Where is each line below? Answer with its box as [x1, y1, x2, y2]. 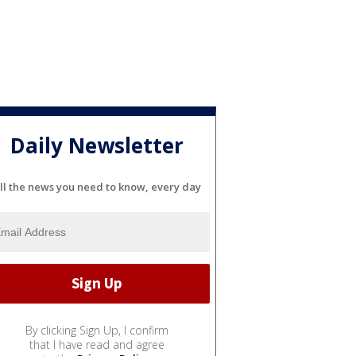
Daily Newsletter [10, 131, 184, 161]
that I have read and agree [29, 336, 164, 352]
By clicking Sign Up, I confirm [25, 322, 168, 338]
